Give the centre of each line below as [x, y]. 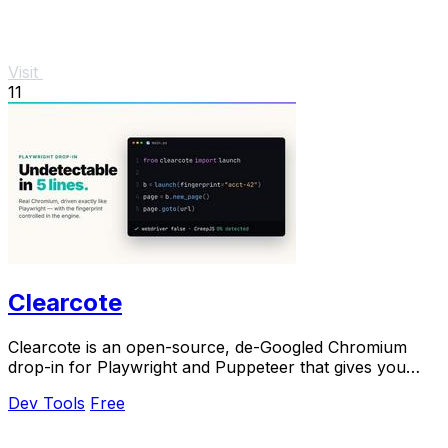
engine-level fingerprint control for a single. [173, 386]
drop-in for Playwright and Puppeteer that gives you [207, 366]
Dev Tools [46, 402]
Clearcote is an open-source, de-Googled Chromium [207, 346]
